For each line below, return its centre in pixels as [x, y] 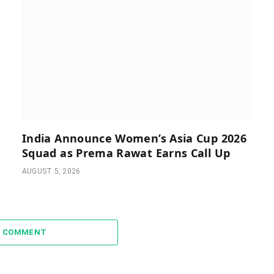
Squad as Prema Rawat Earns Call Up [126, 153]
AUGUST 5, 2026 [51, 172]
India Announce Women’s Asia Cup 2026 [134, 139]
